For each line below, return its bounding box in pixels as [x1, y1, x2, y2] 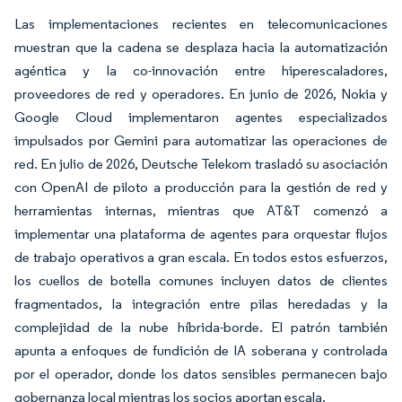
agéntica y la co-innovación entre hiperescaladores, [14, 61, 388, 79]
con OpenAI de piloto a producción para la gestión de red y [14, 178, 388, 196]
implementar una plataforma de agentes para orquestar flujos [14, 224, 388, 242]
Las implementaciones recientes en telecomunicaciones [14, 14, 388, 32]
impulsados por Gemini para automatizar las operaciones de [14, 131, 388, 149]
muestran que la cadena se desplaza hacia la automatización [14, 38, 388, 56]
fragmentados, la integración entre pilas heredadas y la [14, 294, 388, 312]
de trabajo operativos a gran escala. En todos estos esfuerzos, [14, 248, 388, 266]
